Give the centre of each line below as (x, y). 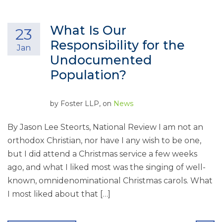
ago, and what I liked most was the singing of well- (107, 167)
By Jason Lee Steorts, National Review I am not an (105, 127)
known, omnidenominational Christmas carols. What (110, 181)
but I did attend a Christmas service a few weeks (102, 154)
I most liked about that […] (59, 194)
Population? (88, 75)
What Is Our (88, 30)
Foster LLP (80, 104)
